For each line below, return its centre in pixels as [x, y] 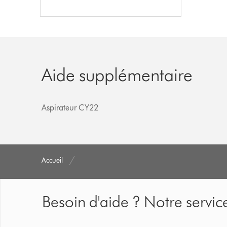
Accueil [52, 160]
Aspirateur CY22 [70, 107]
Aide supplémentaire [117, 74]
